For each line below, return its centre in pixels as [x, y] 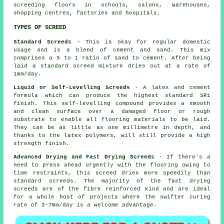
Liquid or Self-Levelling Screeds [72, 87]
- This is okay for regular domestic [141, 42]
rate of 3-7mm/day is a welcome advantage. [85, 205]
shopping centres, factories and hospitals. [87, 13]
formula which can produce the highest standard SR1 [112, 95]
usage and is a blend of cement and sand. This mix [112, 50]
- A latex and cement [170, 87]
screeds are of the [49, 189]
